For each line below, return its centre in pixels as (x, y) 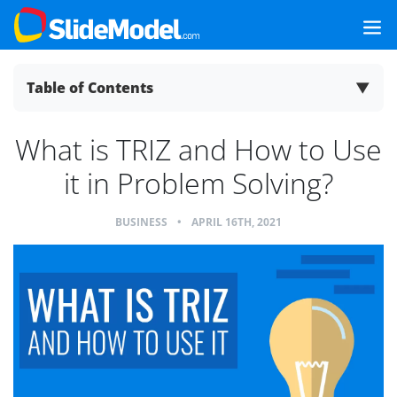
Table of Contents (90, 88)
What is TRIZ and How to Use (198, 149)
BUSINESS (141, 222)
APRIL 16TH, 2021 (237, 222)
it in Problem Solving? (198, 183)
